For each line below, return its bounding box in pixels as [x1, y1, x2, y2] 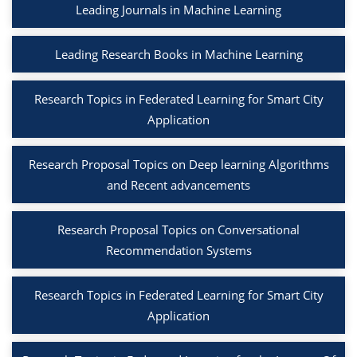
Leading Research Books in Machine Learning [54, 46, 303, 63]
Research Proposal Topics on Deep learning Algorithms [28, 156, 329, 173]
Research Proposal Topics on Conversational [57, 222, 300, 238]
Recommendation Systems [105, 242, 252, 259]
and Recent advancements [107, 177, 250, 194]
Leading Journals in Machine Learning [76, 2, 281, 18]
